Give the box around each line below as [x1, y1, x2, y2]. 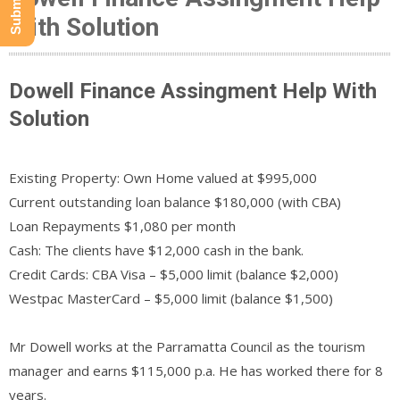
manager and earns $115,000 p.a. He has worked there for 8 [9, 361, 383, 379]
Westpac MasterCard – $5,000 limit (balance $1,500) [9, 288, 333, 307]
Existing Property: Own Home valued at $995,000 [9, 168, 317, 187]
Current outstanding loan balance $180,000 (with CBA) [9, 192, 341, 211]
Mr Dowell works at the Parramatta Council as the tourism [9, 337, 365, 355]
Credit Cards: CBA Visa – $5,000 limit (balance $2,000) [9, 264, 338, 283]
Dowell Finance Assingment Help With [9, 78, 377, 104]
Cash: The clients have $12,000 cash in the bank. [9, 240, 304, 259]
